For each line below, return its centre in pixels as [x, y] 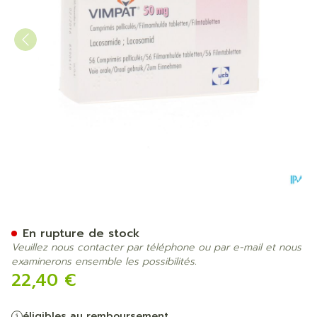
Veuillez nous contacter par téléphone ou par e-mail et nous [156, 247]
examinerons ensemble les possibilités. [104, 261]
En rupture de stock [81, 234]
